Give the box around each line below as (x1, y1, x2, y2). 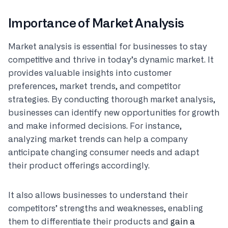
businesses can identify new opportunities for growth (8, 109, 219, 117)
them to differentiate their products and (8, 218, 170, 226)
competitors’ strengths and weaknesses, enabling (8, 205, 203, 213)
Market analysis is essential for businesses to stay (8, 43, 207, 51)
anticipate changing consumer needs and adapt (8, 149, 199, 157)
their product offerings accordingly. (8, 162, 150, 170)
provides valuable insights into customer (8, 69, 172, 77)
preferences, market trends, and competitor (8, 82, 181, 91)
